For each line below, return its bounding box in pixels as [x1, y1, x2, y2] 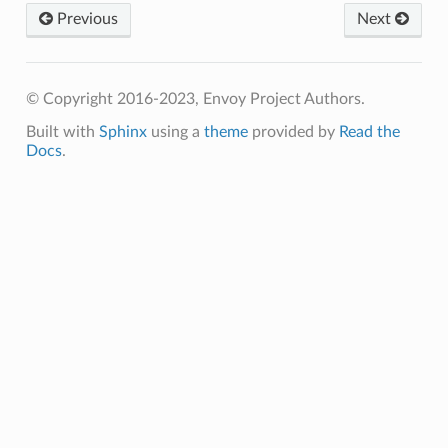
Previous [52, 10, 118, 27]
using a [146, 123, 204, 140]
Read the [338, 123, 400, 140]
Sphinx [98, 123, 147, 140]
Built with [25, 123, 99, 140]
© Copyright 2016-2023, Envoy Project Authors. [25, 90, 365, 107]
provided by [247, 123, 339, 140]
